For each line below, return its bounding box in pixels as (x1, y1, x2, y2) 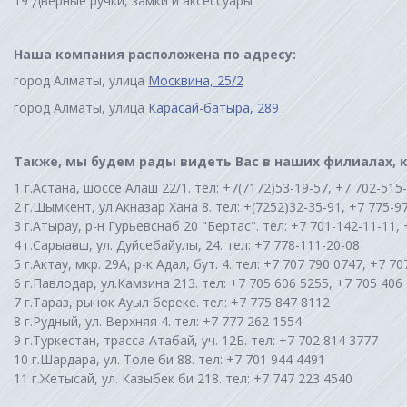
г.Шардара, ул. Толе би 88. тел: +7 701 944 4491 (32, 350, 325, 368)
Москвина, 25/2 (148, 72, 243, 90)
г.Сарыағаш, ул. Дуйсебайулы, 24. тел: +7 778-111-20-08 (25, 235, 360, 253)
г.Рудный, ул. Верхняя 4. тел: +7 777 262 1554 (25, 312, 302, 330)
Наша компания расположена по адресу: (14, 45, 296, 64)
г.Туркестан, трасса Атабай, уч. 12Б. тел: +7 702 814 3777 (25, 331, 378, 349)
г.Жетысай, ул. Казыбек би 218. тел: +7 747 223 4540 (32, 369, 352, 387)
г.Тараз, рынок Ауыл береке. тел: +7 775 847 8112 (25, 293, 330, 311)
